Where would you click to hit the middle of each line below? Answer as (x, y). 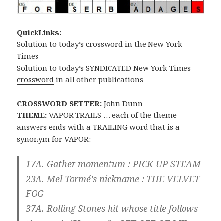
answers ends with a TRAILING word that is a (98, 127)
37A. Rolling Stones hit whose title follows (112, 208)
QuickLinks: (39, 32)
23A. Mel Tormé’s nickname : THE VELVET (113, 178)
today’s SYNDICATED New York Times (125, 67)
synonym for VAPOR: (54, 138)
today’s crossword (91, 44)
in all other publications (99, 79)
